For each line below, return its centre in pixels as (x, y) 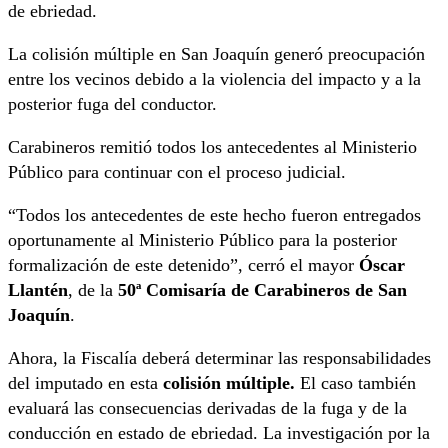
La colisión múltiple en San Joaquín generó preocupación (216, 54)
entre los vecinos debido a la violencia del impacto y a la (214, 79)
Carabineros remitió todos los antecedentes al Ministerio (212, 147)
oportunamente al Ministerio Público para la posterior (202, 240)
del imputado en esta (85, 383)
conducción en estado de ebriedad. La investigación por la (219, 433)
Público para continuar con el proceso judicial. (177, 172)
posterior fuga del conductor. (112, 104)
